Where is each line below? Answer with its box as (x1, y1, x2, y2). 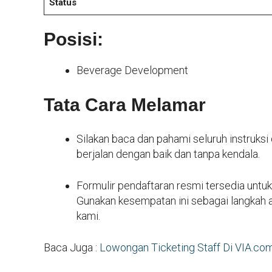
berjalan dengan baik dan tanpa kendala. (76, 148, 260, 161)
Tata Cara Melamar (44, 95, 211, 115)
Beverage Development (76, 64, 188, 77)
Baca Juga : (44, 241, 100, 254)
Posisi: (44, 29, 103, 50)
